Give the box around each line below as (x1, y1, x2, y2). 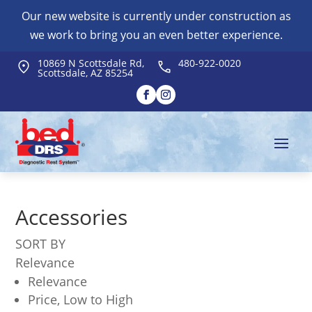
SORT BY (15, 235, 66, 253)
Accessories (15, 203, 128, 232)
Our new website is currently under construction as (21, 8, 291, 24)
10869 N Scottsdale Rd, (38, 56, 145, 70)
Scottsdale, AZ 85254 (38, 66, 134, 79)
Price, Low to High (28, 291, 134, 309)
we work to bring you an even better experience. (29, 27, 283, 42)
